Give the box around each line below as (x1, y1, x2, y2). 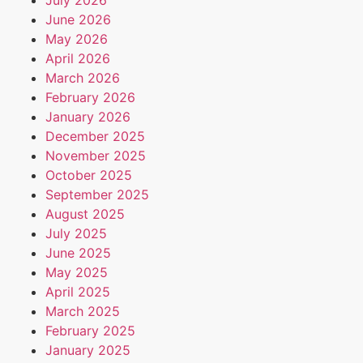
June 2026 (45, 11, 111, 28)
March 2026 (45, 69, 120, 86)
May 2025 (45, 263, 108, 280)
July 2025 (45, 224, 107, 241)
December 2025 (45, 127, 145, 144)
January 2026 (45, 108, 130, 125)
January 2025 (45, 341, 130, 358)
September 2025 (45, 186, 149, 203)
